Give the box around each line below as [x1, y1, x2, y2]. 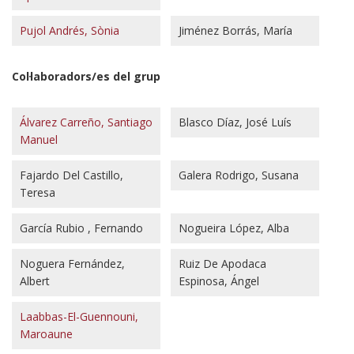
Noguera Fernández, [20, 255, 125, 271]
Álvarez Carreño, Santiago [20, 114, 153, 130]
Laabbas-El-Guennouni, [20, 308, 138, 324]
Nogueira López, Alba [178, 220, 289, 235]
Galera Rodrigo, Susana [178, 167, 299, 183]
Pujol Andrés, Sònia [20, 22, 119, 38]
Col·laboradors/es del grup [12, 69, 160, 85]
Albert [20, 273, 50, 288]
